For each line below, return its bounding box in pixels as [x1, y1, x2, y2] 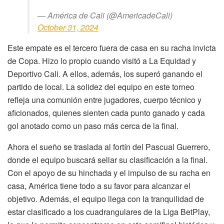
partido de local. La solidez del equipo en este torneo [7, 80, 194, 92]
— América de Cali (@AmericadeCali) [37, 9, 172, 21]
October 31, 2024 [37, 21, 98, 33]
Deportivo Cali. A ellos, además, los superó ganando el [7, 67, 202, 79]
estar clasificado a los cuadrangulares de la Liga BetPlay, [7, 205, 210, 217]
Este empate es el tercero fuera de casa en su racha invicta [7, 41, 216, 53]
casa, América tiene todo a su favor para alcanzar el [7, 179, 190, 191]
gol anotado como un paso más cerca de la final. [7, 119, 178, 131]
